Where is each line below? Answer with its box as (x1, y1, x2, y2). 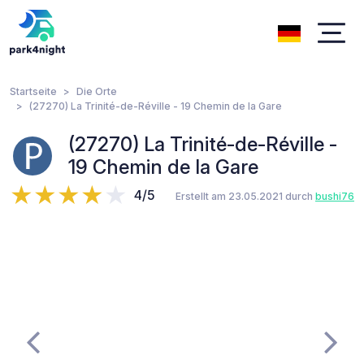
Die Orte (76, 85, 117, 97)
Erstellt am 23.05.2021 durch (175, 190, 315, 202)
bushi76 (315, 190, 354, 202)
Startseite (10, 85, 57, 97)
